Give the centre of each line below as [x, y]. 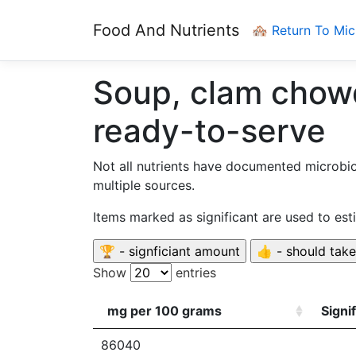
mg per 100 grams [164, 311]
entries [194, 273]
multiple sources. [144, 185]
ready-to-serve [209, 131]
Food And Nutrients [166, 30]
